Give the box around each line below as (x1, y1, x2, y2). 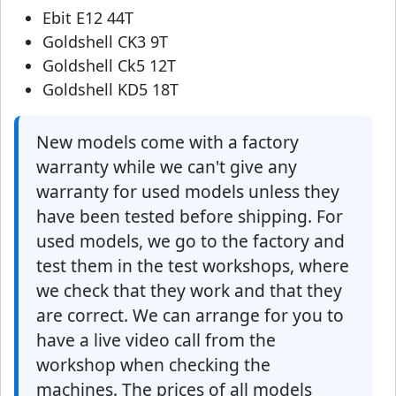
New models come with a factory (36, 130, 299, 155)
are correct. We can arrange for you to (36, 303, 344, 328)
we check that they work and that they (36, 278, 342, 303)
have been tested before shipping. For (36, 204, 343, 229)
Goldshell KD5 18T (42, 79, 179, 101)
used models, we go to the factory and (36, 229, 345, 254)
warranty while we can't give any (36, 155, 297, 179)
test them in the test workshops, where (36, 254, 349, 278)
